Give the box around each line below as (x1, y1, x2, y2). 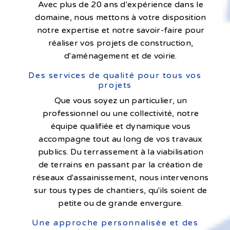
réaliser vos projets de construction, (48, 37, 194, 48)
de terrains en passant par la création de (38, 159, 203, 170)
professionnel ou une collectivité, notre (42, 108, 199, 119)
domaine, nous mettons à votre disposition (35, 12, 206, 23)
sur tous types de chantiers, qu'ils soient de (34, 185, 207, 196)
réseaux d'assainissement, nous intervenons (32, 172, 209, 183)
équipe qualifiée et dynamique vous (50, 121, 191, 131)
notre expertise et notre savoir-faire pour (36, 25, 205, 35)
